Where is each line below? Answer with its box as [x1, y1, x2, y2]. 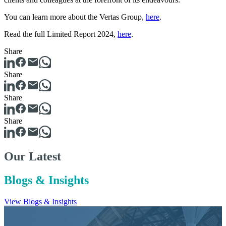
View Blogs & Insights [4, 197, 77, 206]
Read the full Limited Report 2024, [4, 30, 118, 39]
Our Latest [4, 150, 61, 163]
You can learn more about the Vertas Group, [4, 13, 146, 22]
